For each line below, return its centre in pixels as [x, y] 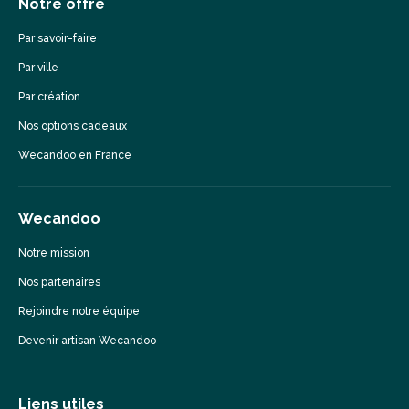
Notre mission [54, 252]
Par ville [38, 67]
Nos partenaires [59, 282]
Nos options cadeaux [73, 126]
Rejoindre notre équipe [79, 311]
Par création [49, 96]
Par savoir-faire [58, 38]
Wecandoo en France [75, 155]
